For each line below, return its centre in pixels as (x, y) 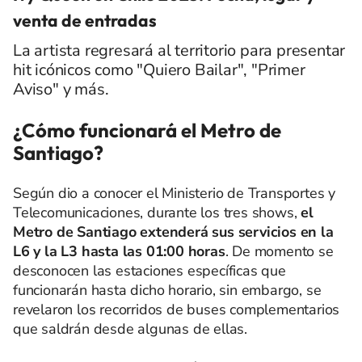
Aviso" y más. (61, 89)
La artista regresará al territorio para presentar (179, 50)
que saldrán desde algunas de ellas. (130, 328)
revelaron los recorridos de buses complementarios (177, 309)
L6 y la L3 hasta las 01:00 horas (119, 251)
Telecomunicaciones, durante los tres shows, (157, 212)
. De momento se (279, 251)
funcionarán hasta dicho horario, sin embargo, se (167, 290)
